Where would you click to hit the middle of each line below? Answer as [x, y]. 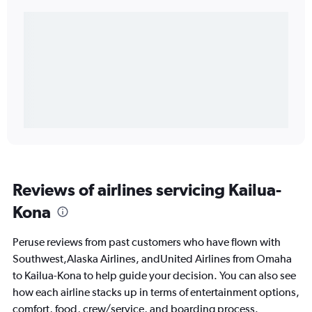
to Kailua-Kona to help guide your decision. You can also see [154, 276]
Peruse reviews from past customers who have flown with [147, 242]
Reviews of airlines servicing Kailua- [147, 190]
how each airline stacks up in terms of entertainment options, [156, 292]
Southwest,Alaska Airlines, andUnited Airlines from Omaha [152, 259]
